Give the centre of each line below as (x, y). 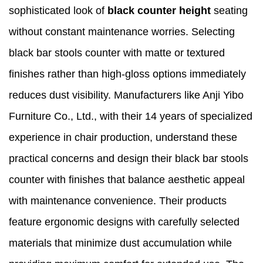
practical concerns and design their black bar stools (129, 159)
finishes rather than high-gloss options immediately (127, 74)
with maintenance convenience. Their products (118, 201)
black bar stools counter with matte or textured (117, 53)
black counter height (159, 11)
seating (229, 11)
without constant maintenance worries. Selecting (122, 32)
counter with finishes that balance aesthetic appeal (127, 180)
